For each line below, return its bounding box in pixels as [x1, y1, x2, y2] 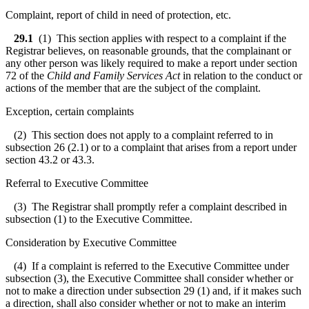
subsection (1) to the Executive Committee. [6, 212, 192, 225]
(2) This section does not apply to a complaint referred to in [6, 128, 273, 141]
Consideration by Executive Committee [6, 236, 177, 248]
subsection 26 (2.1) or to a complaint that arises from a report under [6, 141, 297, 153]
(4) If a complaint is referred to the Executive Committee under [6, 259, 289, 272]
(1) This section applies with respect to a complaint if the [33, 32, 286, 44]
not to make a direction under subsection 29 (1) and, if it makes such [6, 284, 301, 297]
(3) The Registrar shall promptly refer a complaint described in [6, 200, 287, 212]
